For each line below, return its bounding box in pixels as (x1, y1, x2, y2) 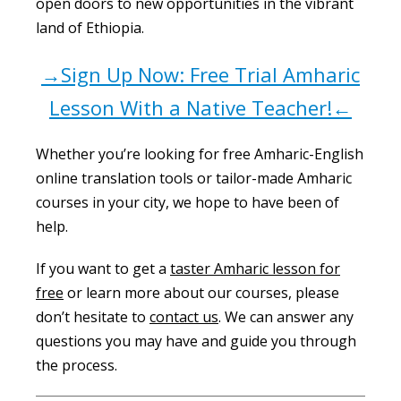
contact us (149, 307, 218, 328)
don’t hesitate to (36, 307, 149, 328)
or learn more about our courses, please (64, 283, 339, 303)
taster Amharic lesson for (170, 259, 340, 279)
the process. (36, 355, 117, 376)
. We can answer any (218, 307, 354, 328)
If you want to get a (36, 259, 170, 279)
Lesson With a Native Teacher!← (49, 94, 352, 122)
